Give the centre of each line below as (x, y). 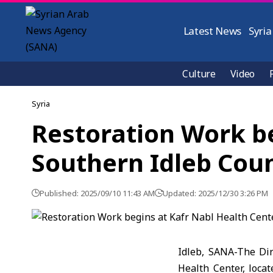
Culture (199, 74)
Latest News (212, 31)
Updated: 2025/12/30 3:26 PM (215, 193)
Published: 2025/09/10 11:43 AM (97, 193)
